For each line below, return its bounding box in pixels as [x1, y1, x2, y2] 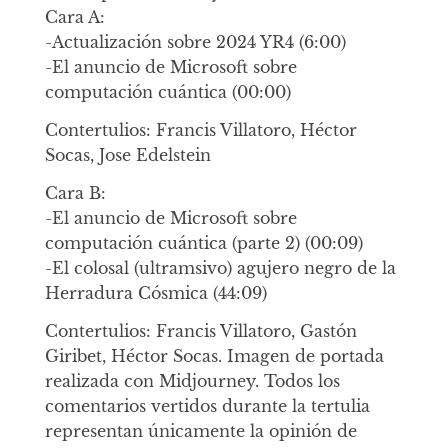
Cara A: [44, 7, 105, 28]
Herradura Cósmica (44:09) [44, 282, 267, 303]
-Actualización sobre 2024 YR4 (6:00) [44, 32, 346, 53]
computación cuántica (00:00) [44, 82, 291, 103]
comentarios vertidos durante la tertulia [44, 395, 370, 416]
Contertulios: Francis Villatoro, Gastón [44, 320, 357, 341]
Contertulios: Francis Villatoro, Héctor [44, 120, 357, 141]
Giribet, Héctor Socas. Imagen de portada [44, 345, 384, 366]
